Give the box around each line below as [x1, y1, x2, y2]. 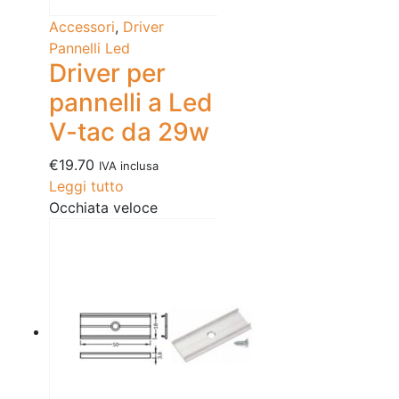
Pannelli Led [49, 39, 130, 58]
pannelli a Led [49, 87, 213, 118]
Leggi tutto [49, 177, 124, 196]
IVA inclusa [99, 159, 159, 174]
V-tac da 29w [49, 117, 209, 148]
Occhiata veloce [49, 199, 158, 217]
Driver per [49, 58, 166, 89]
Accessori [49, 18, 115, 37]
